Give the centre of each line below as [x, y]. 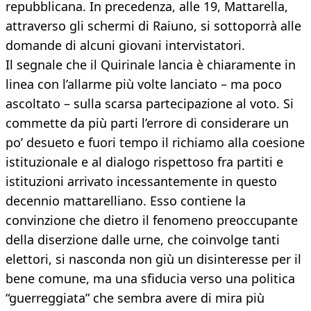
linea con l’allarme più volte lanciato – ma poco [144, 84]
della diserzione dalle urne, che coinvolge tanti [143, 240]
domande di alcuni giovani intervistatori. [125, 45]
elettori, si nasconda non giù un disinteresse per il [153, 259]
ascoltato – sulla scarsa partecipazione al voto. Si [150, 104]
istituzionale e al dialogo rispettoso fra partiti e [144, 162]
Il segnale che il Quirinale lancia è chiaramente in [151, 65]
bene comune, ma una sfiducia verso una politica [150, 279]
